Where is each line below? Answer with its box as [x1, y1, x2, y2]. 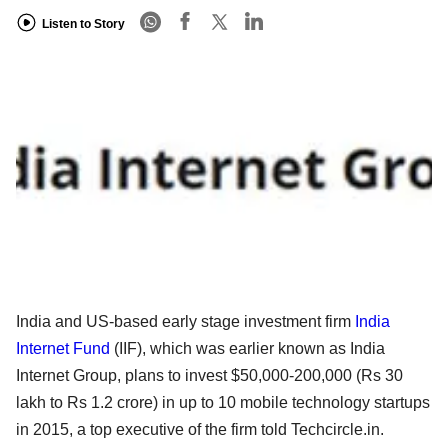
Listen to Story [42, 16, 125, 31]
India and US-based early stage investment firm [16, 312, 355, 330]
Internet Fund [16, 339, 110, 357]
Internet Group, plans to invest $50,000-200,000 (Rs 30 [16, 366, 403, 384]
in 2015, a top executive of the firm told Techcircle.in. [16, 420, 384, 438]
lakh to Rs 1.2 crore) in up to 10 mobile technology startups [16, 393, 430, 411]
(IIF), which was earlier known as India [110, 339, 385, 357]
